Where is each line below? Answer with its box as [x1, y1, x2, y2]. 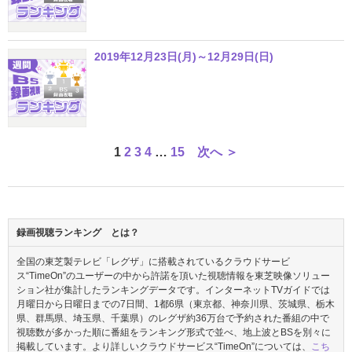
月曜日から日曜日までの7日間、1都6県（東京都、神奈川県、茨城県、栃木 [16, 299, 335, 310]
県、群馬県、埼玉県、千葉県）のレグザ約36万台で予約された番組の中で [16, 313, 329, 324]
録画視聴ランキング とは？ [16, 227, 139, 239]
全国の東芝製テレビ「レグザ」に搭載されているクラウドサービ [16, 256, 290, 268]
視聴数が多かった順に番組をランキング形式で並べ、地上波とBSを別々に [16, 327, 331, 339]
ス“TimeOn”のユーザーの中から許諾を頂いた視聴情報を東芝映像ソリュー [16, 270, 330, 282]
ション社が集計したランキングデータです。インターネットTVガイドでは [16, 284, 330, 296]
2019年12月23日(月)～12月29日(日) [94, 50, 273, 64]
